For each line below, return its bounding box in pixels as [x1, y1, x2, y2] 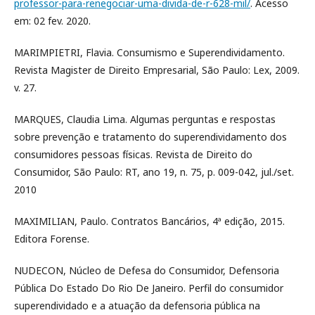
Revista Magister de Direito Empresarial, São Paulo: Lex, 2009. [14, 63, 300, 77]
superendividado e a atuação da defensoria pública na [14, 299, 260, 312]
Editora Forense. [14, 232, 89, 245]
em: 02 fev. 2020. [14, 14, 91, 27]
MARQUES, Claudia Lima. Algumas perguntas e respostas [14, 112, 276, 126]
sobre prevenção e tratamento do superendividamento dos [14, 130, 287, 143]
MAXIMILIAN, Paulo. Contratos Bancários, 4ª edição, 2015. [14, 214, 285, 228]
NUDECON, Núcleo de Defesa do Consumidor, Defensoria [14, 264, 279, 277]
